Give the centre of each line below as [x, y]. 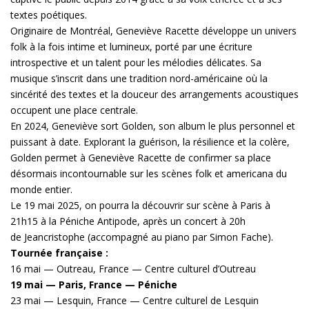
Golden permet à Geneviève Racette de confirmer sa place [141, 157]
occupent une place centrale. [74, 110]
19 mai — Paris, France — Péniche [94, 284]
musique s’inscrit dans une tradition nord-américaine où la [139, 78]
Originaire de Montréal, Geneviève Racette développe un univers [153, 30]
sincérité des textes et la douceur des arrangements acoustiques [154, 94]
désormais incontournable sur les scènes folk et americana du [149, 173]
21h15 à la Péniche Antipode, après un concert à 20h [128, 221]
